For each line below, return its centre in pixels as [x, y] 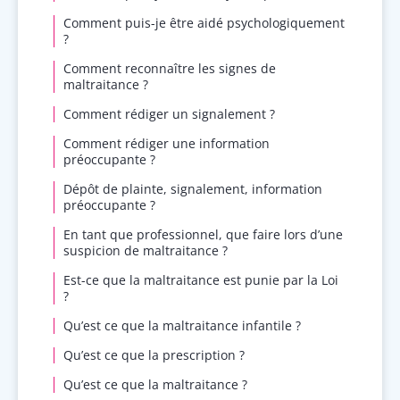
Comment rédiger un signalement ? [169, 114]
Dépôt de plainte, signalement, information [193, 189]
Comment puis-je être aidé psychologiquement [204, 23]
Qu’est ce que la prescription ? [154, 355]
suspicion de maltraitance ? [146, 251]
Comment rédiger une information [167, 144]
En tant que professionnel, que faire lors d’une [203, 235]
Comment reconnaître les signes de [170, 69]
